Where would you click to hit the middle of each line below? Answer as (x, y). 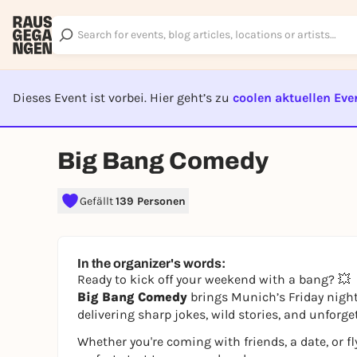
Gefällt (98, 201)
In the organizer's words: (151, 263)
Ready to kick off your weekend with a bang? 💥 (214, 279)
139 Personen (151, 201)
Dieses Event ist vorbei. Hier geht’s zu (123, 98)
